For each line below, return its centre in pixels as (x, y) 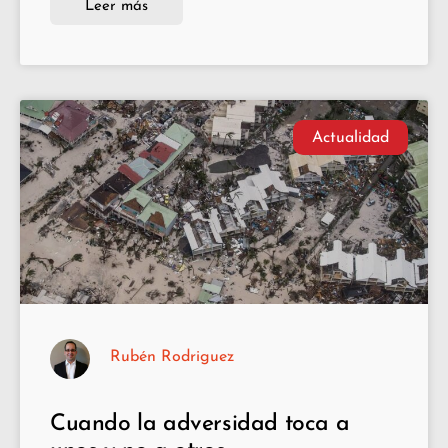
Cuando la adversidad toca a (200, 425)
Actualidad (350, 137)
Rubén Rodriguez (172, 357)
